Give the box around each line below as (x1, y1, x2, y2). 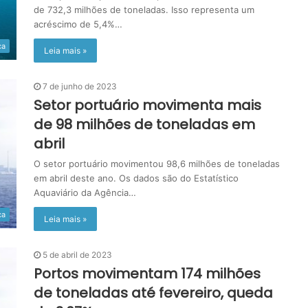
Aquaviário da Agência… (34, 187, 136, 198)
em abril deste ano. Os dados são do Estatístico (34, 173, 239, 184)
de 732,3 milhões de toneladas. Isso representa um (34, 4, 254, 15)
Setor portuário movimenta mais (34, 96, 261, 115)
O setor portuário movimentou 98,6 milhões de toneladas (34, 158, 280, 169)
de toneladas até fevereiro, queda (34, 283, 273, 302)
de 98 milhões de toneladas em (34, 115, 255, 134)
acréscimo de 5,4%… (34, 19, 122, 30)
